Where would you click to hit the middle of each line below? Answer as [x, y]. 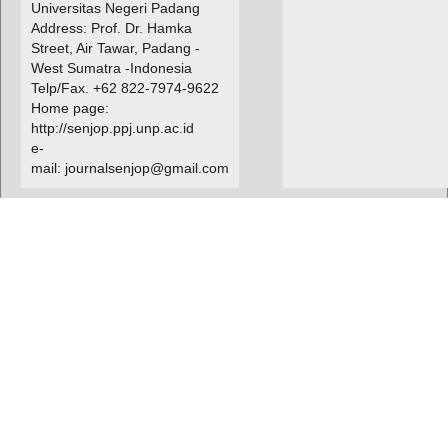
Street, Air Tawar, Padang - [115, 48]
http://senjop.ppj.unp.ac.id [112, 128]
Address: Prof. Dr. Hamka [111, 28]
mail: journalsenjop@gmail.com [129, 168]
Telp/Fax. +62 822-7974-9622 [124, 88]
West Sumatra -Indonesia [111, 68]
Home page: [69, 108]
